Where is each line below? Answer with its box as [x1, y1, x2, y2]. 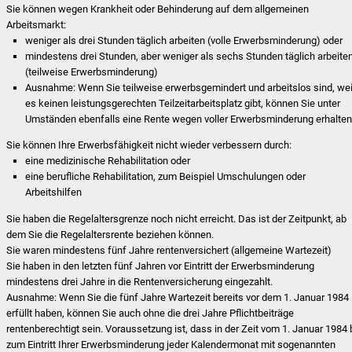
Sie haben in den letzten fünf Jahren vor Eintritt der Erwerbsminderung [6, 259, 315, 272]
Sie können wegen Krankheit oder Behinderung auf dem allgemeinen [6, 2, 310, 15]
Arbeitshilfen [25, 186, 82, 199]
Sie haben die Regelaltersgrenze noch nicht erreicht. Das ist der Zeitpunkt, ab [6, 212, 347, 225]
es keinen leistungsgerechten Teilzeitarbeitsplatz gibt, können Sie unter [25, 97, 341, 109]
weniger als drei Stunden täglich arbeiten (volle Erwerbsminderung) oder [25, 34, 343, 46]
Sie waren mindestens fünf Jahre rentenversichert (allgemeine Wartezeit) [6, 244, 332, 256]
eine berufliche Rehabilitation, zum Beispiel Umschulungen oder [25, 170, 306, 183]
